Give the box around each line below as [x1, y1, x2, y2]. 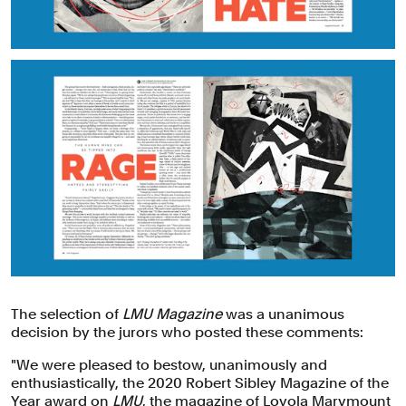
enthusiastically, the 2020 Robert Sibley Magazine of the [11, 373, 389, 391]
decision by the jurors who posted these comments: [11, 323, 363, 341]
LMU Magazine [122, 304, 222, 323]
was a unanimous [222, 304, 344, 323]
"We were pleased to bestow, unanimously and [11, 355, 327, 373]
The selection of [11, 304, 122, 323]
